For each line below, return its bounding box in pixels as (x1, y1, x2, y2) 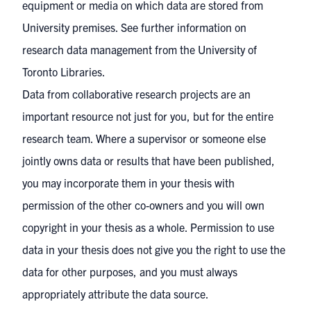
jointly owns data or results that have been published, (22, 153, 275, 167)
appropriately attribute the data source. (22, 287, 209, 301)
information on (177, 20, 246, 34)
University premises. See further (22, 20, 177, 34)
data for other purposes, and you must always (22, 264, 237, 278)
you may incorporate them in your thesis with (22, 176, 235, 190)
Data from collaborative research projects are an (22, 87, 251, 101)
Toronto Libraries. (22, 65, 106, 78)
